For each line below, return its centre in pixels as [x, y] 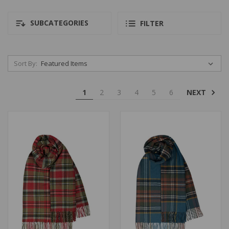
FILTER [152, 24]
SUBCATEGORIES [58, 22]
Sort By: [25, 63]
